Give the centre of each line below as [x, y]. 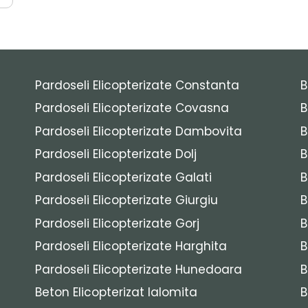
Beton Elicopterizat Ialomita [116, 293]
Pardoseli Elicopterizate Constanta [137, 85]
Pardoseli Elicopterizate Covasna [132, 108]
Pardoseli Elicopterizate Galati [123, 177]
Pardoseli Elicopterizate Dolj [115, 154]
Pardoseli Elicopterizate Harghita [131, 246]
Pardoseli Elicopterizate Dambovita [138, 131]
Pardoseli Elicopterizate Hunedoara [138, 269]
